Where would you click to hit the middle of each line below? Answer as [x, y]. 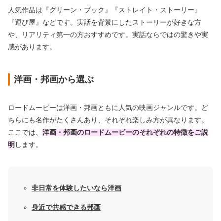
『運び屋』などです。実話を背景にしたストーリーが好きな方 [105, 23]
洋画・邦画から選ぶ [54, 80]
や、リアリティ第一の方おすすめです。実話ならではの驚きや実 [108, 35]
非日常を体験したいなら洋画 [76, 188]
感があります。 [32, 47]
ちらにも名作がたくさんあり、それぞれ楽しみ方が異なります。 [108, 120]
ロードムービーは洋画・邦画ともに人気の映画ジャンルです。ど [108, 108]
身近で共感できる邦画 [66, 208]
